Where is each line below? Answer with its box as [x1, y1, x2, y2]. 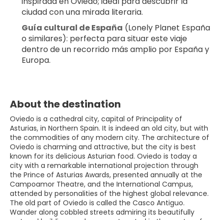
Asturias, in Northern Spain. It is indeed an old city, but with [10, 123, 208, 133]
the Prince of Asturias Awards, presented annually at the [10, 169, 202, 180]
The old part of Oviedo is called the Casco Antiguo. [10, 197, 185, 208]
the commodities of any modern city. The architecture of [10, 132, 209, 142]
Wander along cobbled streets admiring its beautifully [10, 207, 194, 217]
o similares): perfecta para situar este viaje [22, 32, 187, 44]
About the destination [10, 97, 121, 111]
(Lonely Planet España [123, 22, 210, 33]
